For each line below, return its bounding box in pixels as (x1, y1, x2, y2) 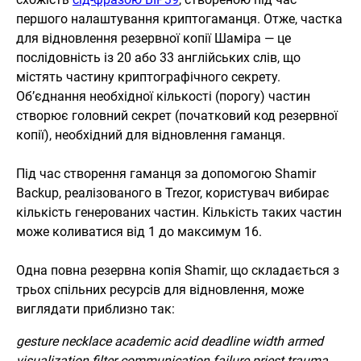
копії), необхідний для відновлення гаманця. (16, 127, 285, 143)
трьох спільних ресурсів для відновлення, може (16, 282, 304, 298)
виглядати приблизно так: (16, 301, 175, 317)
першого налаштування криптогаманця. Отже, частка (16, 11, 342, 27)
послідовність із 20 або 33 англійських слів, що (16, 50, 301, 66)
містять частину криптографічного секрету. (16, 69, 280, 85)
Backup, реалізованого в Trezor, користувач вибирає (16, 185, 330, 201)
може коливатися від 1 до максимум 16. (16, 224, 262, 240)
